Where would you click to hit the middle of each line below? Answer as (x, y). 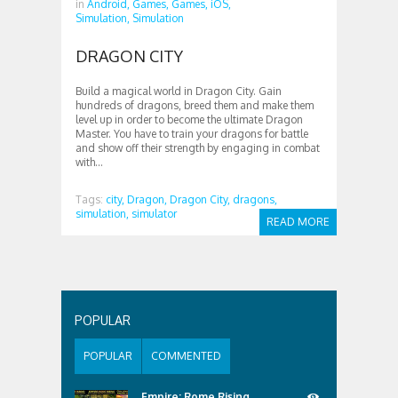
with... (89, 162)
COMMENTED (186, 356)
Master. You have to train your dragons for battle (192, 134)
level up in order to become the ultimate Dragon (189, 119)
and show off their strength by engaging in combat (198, 148)
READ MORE (298, 222)
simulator (154, 214)
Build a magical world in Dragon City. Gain (179, 91)
